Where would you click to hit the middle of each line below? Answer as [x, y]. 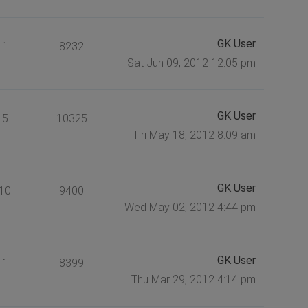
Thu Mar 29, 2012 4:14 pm [193, 279]
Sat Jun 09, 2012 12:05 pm [191, 63]
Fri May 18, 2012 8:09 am [195, 135]
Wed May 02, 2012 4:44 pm [190, 207]
